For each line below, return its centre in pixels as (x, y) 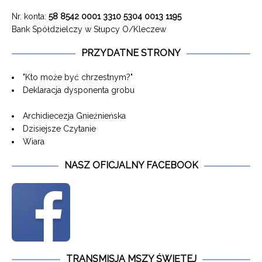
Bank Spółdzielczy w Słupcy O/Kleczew (89, 30)
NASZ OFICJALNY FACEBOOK (131, 166)
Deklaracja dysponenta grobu (79, 90)
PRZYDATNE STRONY (131, 53)
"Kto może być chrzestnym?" (78, 77)
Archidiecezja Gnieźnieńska (74, 116)
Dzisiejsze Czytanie (59, 129)
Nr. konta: (30, 17)
